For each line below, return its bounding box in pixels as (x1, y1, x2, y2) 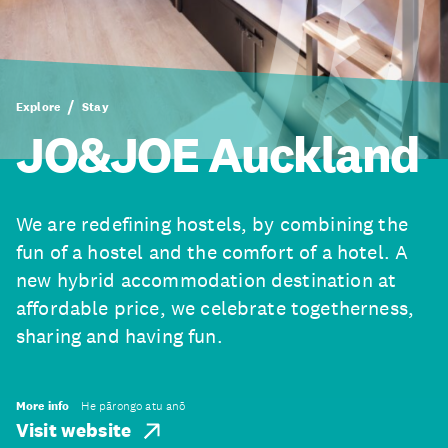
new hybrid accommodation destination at (16, 268, 397, 292)
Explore (16, 99, 61, 115)
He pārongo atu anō (80, 398, 186, 414)
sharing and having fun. (16, 324, 223, 348)
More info (16, 398, 70, 414)
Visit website (16, 419, 132, 442)
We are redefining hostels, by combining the (16, 212, 408, 236)
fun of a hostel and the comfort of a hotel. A (16, 240, 409, 264)
